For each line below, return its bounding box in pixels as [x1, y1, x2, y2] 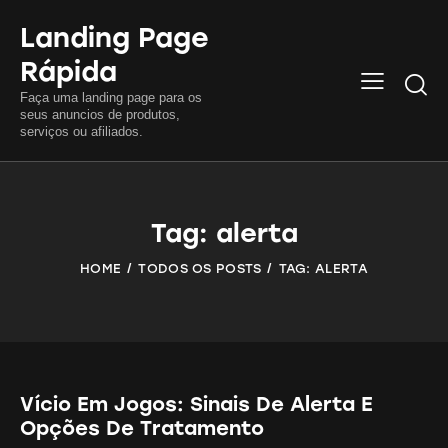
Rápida [20, 54, 117, 88]
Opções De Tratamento [20, 415, 264, 440]
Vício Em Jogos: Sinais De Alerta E [20, 391, 373, 416]
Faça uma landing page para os [20, 89, 202, 105]
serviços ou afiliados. [20, 123, 143, 139]
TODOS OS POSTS [138, 260, 262, 276]
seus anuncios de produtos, [20, 106, 180, 122]
